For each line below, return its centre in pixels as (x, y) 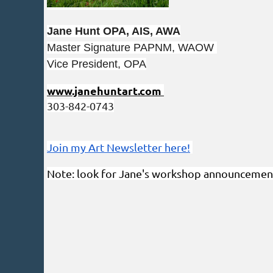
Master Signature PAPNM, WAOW (132, 48)
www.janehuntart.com (104, 91)
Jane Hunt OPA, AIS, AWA (114, 31)
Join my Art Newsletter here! (119, 147)
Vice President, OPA (97, 64)
